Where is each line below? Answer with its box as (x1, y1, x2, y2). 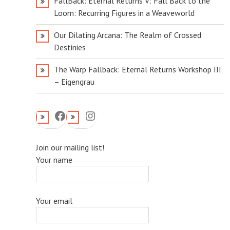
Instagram (83, 107, 137, 123)
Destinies (53, 42, 86, 52)
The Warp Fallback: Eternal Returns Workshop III (53, 64, 221, 74)
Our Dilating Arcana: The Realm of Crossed (53, 30, 201, 40)
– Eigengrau (53, 76, 94, 87)
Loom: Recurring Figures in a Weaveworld (53, 8, 195, 18)
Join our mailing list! (35, 142, 104, 152)
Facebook (53, 107, 103, 123)
